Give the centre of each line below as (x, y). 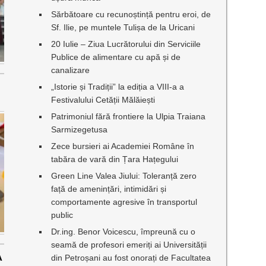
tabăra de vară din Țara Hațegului (115, 159)
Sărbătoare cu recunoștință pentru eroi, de (131, 14)
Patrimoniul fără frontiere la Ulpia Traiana (129, 116)
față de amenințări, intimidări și (109, 189)
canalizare (71, 70)
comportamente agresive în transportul (124, 202)
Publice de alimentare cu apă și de (116, 57)
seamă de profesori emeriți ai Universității (129, 245)
